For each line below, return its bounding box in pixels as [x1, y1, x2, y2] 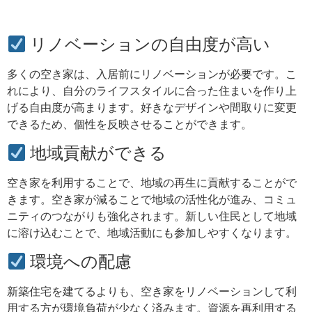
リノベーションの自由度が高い [26, 34, 271, 55]
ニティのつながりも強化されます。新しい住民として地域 [7, 209, 297, 224]
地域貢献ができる [26, 143, 167, 164]
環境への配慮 [26, 251, 132, 272]
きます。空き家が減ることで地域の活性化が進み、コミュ [7, 192, 297, 207]
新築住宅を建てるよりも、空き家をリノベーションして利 [7, 284, 297, 299]
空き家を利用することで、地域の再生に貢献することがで [7, 175, 297, 190]
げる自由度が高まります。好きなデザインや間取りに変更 [7, 100, 297, 115]
